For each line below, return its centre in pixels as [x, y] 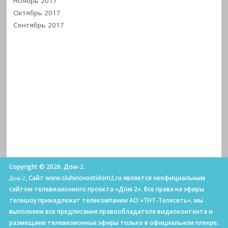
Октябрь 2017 [37, 12]
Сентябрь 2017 [39, 25]
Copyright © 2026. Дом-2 [46, 166]
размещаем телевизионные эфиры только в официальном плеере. [113, 222]
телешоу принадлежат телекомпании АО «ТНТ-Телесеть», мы [106, 200]
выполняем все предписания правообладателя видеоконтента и [111, 211]
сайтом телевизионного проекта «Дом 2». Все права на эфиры [106, 189]
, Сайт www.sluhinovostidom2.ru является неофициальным [115, 178]
